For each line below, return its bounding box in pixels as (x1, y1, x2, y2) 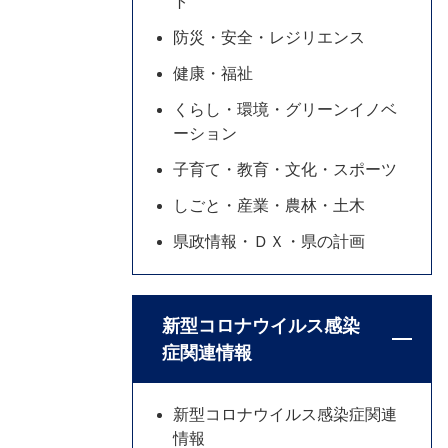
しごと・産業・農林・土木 (173, 197, 365, 214)
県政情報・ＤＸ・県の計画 (173, 233, 365, 250)
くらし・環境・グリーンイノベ (173, 101, 397, 118)
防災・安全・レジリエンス (173, 29, 365, 46)
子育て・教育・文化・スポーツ (173, 161, 397, 178)
